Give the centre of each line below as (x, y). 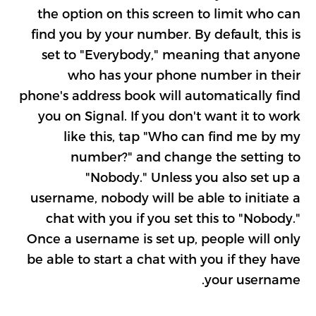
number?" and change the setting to (185, 156)
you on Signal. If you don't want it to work (169, 115)
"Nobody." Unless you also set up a (193, 176)
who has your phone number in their (184, 74)
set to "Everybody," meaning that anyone (171, 54)
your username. (252, 279)
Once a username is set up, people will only (163, 238)
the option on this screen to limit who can (169, 13)
